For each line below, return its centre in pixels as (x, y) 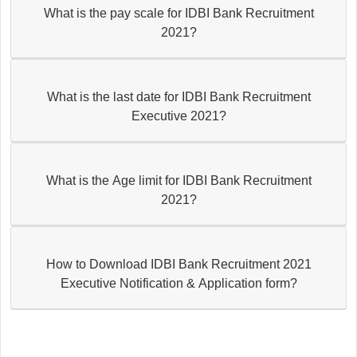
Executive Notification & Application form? (178, 283)
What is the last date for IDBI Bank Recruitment (178, 96)
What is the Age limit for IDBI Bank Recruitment (178, 180)
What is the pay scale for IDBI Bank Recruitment (178, 13)
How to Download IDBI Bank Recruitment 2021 (178, 264)
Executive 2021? (178, 116)
